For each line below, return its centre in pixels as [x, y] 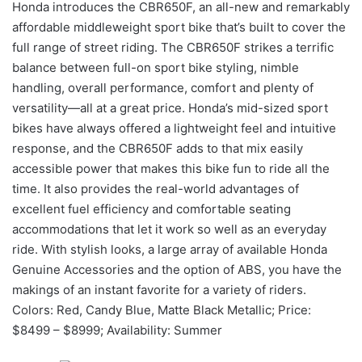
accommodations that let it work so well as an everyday [169, 229]
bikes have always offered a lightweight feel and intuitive [174, 128]
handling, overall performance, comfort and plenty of [163, 88]
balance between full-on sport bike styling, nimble [156, 68]
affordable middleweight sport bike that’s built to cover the [179, 27]
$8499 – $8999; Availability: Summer [117, 330]
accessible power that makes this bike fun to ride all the [171, 169]
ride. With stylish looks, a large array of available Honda [170, 250]
